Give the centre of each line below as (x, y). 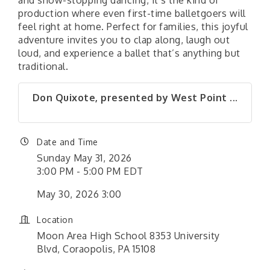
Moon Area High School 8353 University (128, 236)
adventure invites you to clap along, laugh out (124, 40)
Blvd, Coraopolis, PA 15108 (96, 249)
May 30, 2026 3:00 (79, 194)
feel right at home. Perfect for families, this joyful (133, 27)
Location (55, 220)
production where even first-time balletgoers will (132, 13)
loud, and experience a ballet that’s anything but (129, 53)
